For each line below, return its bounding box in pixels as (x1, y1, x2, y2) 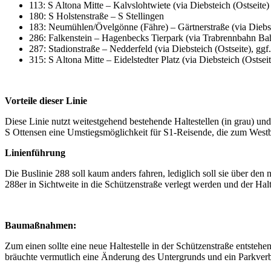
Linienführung (5, 147, 65, 158)
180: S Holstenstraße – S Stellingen (29, 10, 164, 21)
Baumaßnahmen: (5, 220, 76, 230)
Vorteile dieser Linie (5, 95, 87, 106)
